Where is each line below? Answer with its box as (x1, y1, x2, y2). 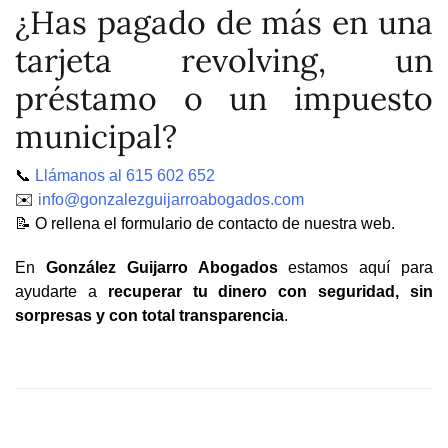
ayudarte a (15, 282, 108, 300)
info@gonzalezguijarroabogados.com (38, 190, 304, 208)
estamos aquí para (277, 258, 434, 276)
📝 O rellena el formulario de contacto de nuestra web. (15, 214, 395, 232)
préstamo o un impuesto (15, 77, 433, 119)
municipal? (15, 115, 177, 157)
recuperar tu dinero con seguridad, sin (107, 282, 434, 300)
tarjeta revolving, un (15, 39, 433, 81)
